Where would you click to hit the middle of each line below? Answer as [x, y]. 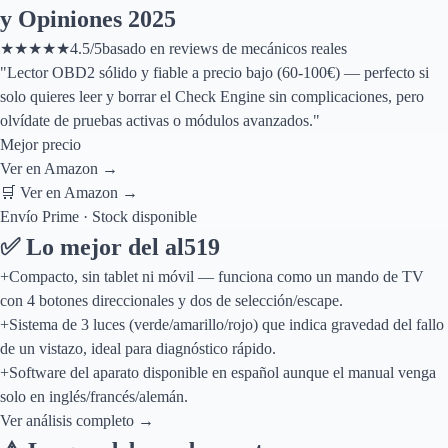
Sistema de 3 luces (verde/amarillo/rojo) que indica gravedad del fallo [226, 324]
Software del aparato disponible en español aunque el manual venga [222, 372]
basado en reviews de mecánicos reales [224, 48]
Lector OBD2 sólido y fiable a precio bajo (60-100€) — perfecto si [218, 72]
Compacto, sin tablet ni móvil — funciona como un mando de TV [216, 276]
